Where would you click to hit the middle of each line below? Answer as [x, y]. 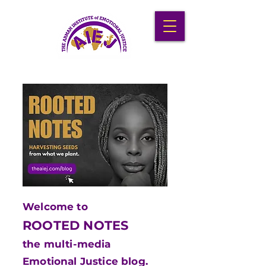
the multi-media [67, 244]
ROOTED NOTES [76, 225]
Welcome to [55, 207]
